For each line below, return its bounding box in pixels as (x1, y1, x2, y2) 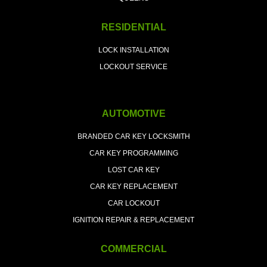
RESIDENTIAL (101, 22, 166, 33)
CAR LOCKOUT (107, 199, 160, 208)
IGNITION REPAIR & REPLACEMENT (73, 216, 194, 225)
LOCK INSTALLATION (98, 46, 169, 55)
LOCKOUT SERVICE (100, 63, 167, 72)
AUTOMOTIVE (101, 108, 166, 119)
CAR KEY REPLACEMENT (89, 182, 178, 191)
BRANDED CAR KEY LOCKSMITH (77, 132, 190, 141)
